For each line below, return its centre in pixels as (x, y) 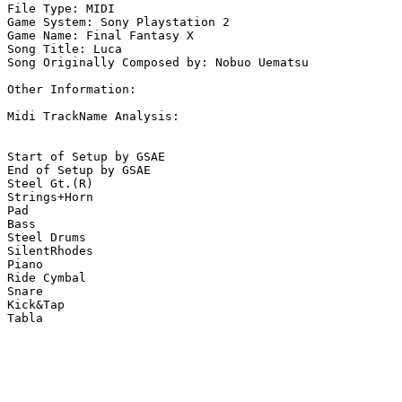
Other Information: (75, 90)
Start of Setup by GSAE (86, 157)
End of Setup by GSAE (79, 170)
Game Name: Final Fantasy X (100, 36)
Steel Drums (47, 238)
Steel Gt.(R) (50, 184)
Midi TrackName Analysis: (93, 117)
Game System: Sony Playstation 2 (118, 22)
